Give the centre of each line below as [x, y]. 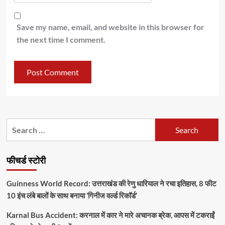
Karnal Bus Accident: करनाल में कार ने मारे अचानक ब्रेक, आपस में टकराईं [110, 215]
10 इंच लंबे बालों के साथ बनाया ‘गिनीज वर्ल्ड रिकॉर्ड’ [72, 196]
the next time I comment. [61, 40]
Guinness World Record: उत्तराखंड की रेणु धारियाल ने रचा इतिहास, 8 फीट [111, 184]
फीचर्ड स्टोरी [26, 161]
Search [18, 125]
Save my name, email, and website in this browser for [110, 27]
